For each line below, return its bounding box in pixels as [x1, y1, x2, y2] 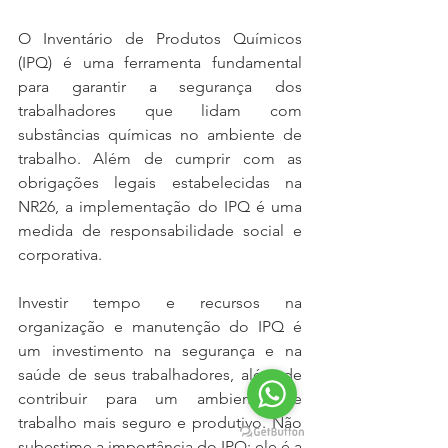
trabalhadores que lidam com [18, 101, 302, 120]
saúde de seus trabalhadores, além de [18, 365, 302, 384]
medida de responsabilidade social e [18, 221, 302, 240]
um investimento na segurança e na [18, 341, 302, 360]
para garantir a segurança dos [18, 77, 302, 96]
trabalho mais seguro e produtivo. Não [18, 413, 302, 432]
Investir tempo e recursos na [18, 293, 302, 312]
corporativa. [18, 245, 102, 264]
